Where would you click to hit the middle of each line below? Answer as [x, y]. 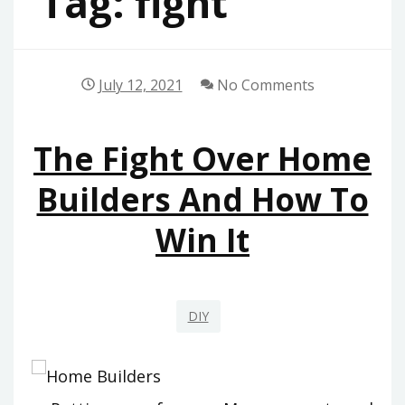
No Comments [264, 85]
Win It [202, 240]
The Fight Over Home [202, 159]
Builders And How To [202, 200]
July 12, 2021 [140, 85]
